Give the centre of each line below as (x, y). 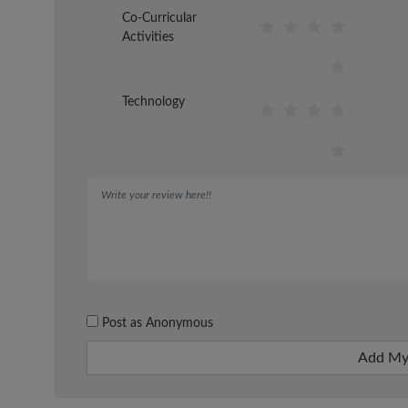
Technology (153, 102)
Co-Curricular (159, 19)
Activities (148, 38)
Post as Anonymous (156, 324)
